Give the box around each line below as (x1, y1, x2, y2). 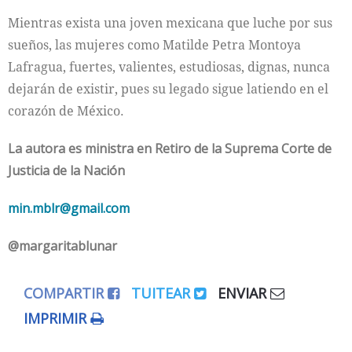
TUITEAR (131, 283, 194, 302)
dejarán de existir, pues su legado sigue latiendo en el (8, 79, 328, 97)
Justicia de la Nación (8, 161, 125, 179)
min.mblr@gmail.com (8, 199, 130, 217)
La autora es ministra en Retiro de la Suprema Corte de (8, 139, 332, 157)
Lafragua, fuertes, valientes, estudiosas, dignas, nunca (8, 57, 330, 75)
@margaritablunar (8, 236, 117, 255)
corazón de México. (8, 101, 124, 119)
